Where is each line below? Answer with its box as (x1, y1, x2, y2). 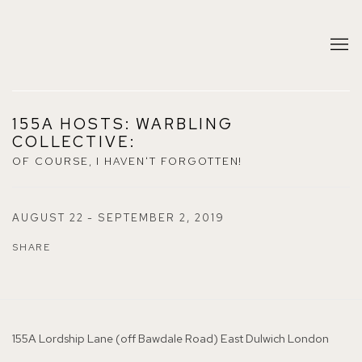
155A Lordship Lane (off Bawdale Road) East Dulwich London (12, 330, 329, 346)
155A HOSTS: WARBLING (12, 114, 234, 134)
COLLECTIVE (12, 132, 130, 152)
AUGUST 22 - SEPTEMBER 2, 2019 (12, 211, 225, 225)
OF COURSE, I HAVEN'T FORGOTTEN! (12, 154, 243, 168)
